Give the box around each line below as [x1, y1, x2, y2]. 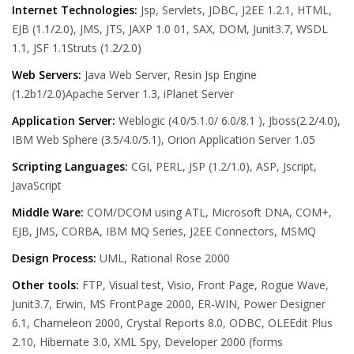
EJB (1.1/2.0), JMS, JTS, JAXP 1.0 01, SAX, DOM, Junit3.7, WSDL [12, 21, 328, 36]
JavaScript [12, 178, 62, 193]
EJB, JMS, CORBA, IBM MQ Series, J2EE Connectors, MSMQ [12, 224, 316, 239]
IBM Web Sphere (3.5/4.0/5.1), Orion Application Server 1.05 [12, 132, 315, 147]
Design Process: [12, 250, 100, 265]
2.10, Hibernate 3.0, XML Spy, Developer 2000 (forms [12, 334, 283, 349]
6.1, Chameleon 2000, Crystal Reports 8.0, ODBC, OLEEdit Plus [12, 315, 333, 330]
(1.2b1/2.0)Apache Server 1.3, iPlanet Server [12, 86, 234, 101]
